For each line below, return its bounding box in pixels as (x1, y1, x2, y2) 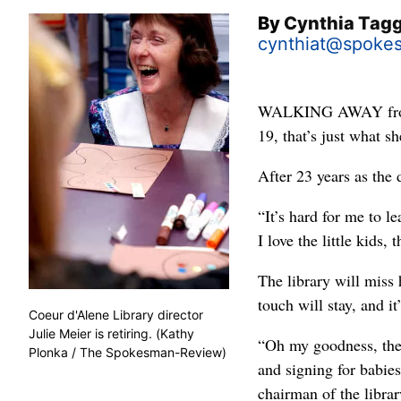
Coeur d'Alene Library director (29, 307, 203, 322)
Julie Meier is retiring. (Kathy (29, 326, 194, 341)
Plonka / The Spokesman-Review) (29, 345, 226, 360)
